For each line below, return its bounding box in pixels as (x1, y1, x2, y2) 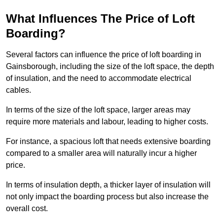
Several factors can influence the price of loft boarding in (6, 50, 201, 59)
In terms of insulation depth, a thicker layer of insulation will (6, 181, 211, 189)
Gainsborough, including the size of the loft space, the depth (6, 62, 214, 71)
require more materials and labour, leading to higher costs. (6, 117, 208, 126)
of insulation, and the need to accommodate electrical (6, 74, 191, 83)
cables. (6, 86, 31, 95)
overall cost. (6, 204, 48, 213)
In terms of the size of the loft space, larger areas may (6, 106, 190, 114)
